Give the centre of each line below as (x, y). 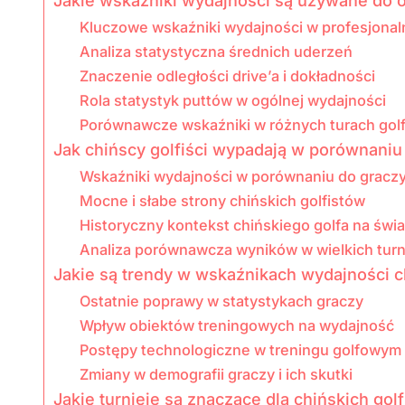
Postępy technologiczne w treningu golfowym (240, 350)
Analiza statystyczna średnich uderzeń (216, 52)
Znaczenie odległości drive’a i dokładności (227, 76)
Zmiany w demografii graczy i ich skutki (216, 375)
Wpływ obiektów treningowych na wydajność (236, 326)
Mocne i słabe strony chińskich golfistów (222, 201)
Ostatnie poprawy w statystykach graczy (221, 301)
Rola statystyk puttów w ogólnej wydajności (232, 101)
